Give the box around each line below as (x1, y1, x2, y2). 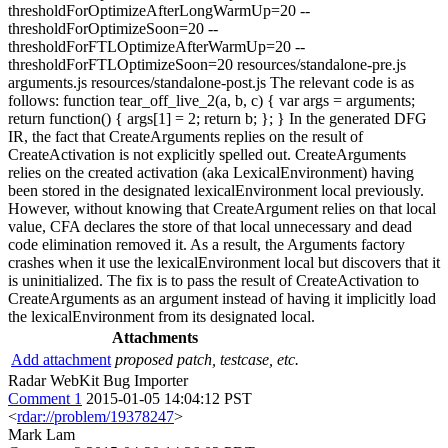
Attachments (112, 329, 198, 346)
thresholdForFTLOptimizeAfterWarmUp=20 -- (8, 38, 305, 55)
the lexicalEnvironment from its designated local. (8, 308, 315, 325)
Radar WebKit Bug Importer (8, 372, 188, 389)
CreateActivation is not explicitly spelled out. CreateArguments (8, 146, 406, 163)
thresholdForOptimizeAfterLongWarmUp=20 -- (8, 2, 310, 19)
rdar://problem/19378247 (17, 408, 174, 425)
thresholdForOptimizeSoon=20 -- (8, 20, 218, 37)
